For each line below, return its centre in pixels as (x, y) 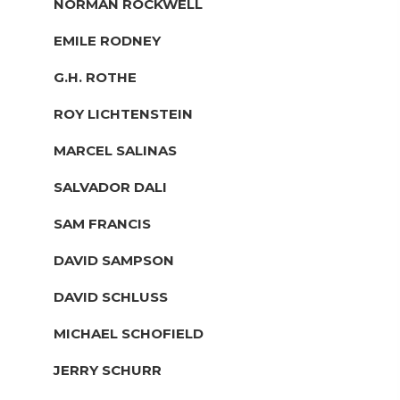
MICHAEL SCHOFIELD (129, 333)
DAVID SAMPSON (114, 260)
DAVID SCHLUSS (111, 296)
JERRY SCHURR (108, 370)
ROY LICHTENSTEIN (123, 113)
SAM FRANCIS (102, 223)
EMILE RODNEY (107, 40)
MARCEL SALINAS (115, 150)
